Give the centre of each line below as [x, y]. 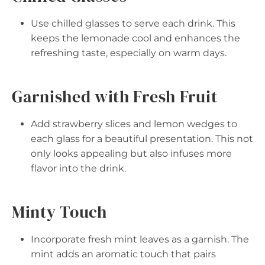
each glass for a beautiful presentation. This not [142, 139]
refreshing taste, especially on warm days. [129, 53]
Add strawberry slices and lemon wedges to [134, 124]
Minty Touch [59, 212]
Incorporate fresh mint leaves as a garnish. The [140, 239]
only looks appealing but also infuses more [131, 153]
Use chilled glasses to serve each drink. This [133, 23]
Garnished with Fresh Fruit [115, 96]
